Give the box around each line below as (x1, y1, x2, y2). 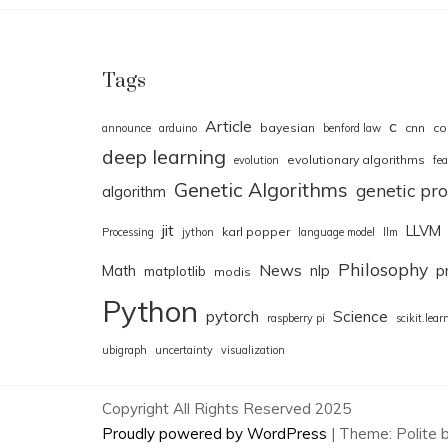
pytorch (206, 307, 259, 327)
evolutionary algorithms (287, 152, 425, 168)
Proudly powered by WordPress (102, 424, 331, 444)
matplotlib (144, 263, 206, 280)
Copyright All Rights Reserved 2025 (102, 399, 351, 419)
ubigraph (102, 343, 147, 358)
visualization (221, 343, 285, 358)
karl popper (222, 224, 290, 240)
